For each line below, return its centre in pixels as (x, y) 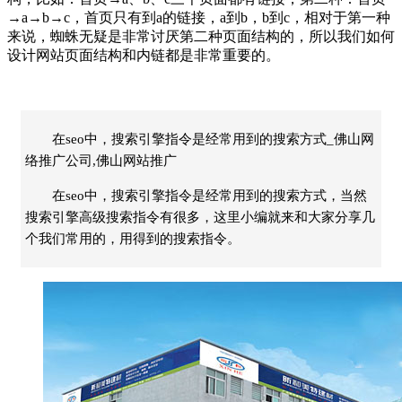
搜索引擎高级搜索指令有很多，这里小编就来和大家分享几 (200, 217)
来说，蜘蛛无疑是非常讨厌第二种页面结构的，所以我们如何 (201, 36)
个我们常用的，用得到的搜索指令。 (133, 238)
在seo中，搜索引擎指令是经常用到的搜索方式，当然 (210, 195)
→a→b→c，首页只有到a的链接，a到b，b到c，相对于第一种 (199, 17)
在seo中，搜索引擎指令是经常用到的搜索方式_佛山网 (213, 139)
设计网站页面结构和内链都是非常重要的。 (144, 55)
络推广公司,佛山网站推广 (101, 160)
